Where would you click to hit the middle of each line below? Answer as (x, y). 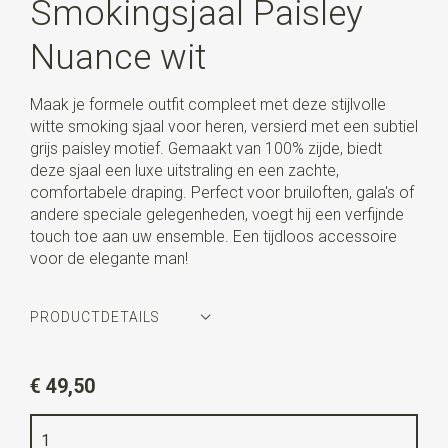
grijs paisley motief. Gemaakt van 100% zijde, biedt (205, 148)
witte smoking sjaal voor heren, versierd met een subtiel (223, 126)
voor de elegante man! (108, 258)
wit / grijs (100, 403)
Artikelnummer (84, 366)
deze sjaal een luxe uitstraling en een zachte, (184, 170)
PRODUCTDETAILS (94, 317)
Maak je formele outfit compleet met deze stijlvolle (207, 104)
